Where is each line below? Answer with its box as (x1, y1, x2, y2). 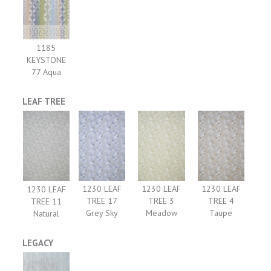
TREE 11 (30, 195, 62, 207)
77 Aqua (31, 66, 61, 77)
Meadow (145, 207, 177, 219)
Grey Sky (86, 207, 119, 219)
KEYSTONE (26, 54, 66, 65)
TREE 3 (148, 195, 175, 207)
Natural (33, 207, 59, 219)
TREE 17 (87, 195, 118, 207)
